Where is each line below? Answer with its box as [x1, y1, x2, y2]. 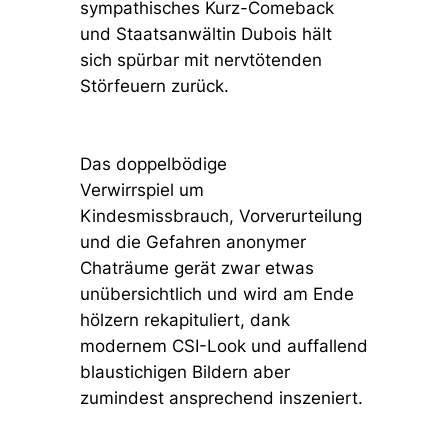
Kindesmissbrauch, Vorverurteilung [79, 206, 362, 227]
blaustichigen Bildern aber [79, 362, 290, 383]
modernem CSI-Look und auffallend [79, 336, 368, 357]
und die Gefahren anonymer [79, 232, 306, 253]
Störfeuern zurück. [79, 76, 234, 97]
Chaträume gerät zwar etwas [79, 258, 314, 279]
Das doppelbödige [79, 154, 227, 175]
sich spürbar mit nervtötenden [79, 50, 322, 71]
